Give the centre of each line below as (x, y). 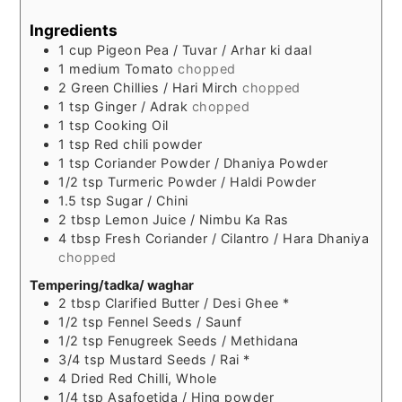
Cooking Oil (131, 126)
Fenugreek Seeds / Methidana (203, 340)
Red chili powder (149, 144)
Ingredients (74, 31)
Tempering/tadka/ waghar (112, 284)
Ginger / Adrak (141, 107)
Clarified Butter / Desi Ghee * (197, 302)
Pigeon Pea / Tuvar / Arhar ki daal (205, 50)
